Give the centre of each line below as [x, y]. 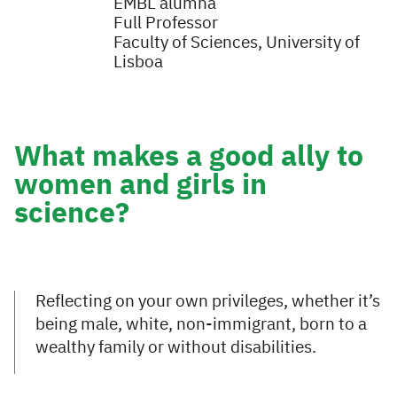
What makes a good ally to [189, 158]
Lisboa [138, 63]
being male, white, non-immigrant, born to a [201, 324]
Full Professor [166, 24]
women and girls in [140, 187]
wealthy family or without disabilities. [176, 347]
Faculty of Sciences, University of [237, 43]
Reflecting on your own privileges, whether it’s [208, 301]
